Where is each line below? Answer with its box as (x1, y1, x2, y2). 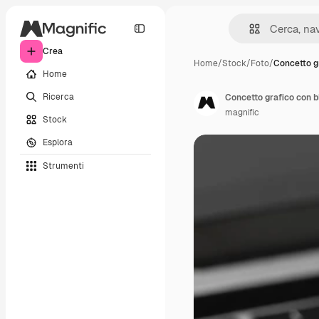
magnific (225, 107, 259, 118)
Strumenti (43, 159, 84, 172)
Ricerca (43, 90, 74, 103)
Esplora (43, 136, 73, 148)
